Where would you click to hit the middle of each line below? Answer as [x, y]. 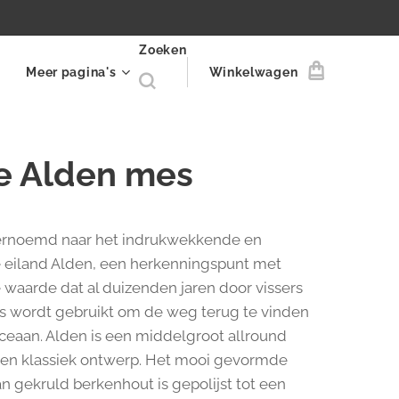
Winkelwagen [253, 72]
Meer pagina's [71, 72]
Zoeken [163, 50]
